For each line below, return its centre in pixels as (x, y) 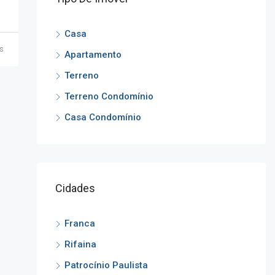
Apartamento (93, 54)
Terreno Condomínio (109, 96)
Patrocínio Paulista (106, 265)
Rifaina (80, 244)
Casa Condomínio (103, 117)
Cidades (75, 188)
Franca (79, 223)
